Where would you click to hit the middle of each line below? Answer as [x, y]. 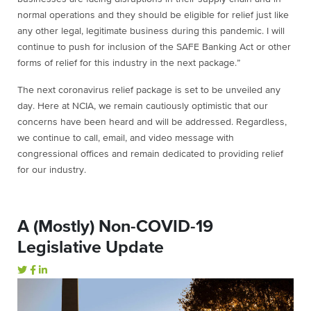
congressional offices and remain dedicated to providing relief [150, 154]
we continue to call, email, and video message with [126, 138]
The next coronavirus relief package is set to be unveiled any [149, 91]
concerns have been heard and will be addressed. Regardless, [152, 123]
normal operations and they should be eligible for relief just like [153, 16]
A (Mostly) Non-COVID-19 [115, 227]
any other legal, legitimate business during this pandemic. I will [151, 32]
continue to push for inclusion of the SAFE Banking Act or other [154, 48]
